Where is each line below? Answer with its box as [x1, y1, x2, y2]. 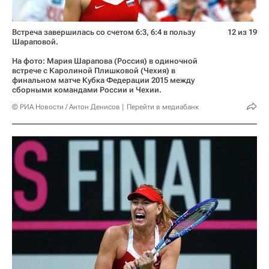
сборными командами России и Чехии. [12, 85, 162, 95]
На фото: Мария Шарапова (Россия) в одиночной [12, 56, 198, 66]
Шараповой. [12, 37, 58, 47]
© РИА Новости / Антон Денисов [12, 103, 120, 112]
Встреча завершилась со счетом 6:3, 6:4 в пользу [12, 28, 195, 37]
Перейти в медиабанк [127, 103, 199, 112]
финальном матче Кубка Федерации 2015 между [12, 76, 195, 85]
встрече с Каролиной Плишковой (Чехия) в [12, 66, 175, 76]
